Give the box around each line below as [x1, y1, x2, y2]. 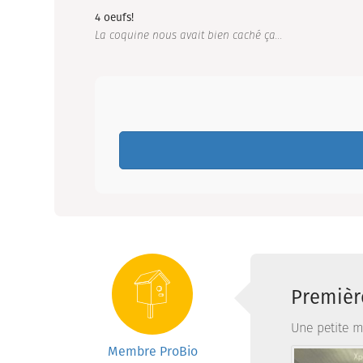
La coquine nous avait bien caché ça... [95, 28, 284, 44]
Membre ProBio [107, 342, 198, 361]
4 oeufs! [95, 10, 135, 26]
